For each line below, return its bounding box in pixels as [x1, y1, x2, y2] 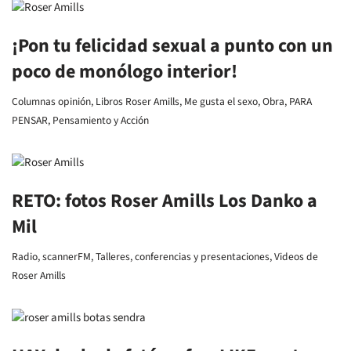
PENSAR [12, 113, 48, 128]
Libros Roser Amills [96, 94, 179, 109]
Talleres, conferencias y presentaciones [96, 249, 270, 264]
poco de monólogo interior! [12, 58, 237, 85]
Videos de [274, 249, 318, 264]
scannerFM [42, 249, 91, 264]
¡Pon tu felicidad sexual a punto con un [12, 32, 333, 60]
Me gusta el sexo [184, 94, 258, 109]
